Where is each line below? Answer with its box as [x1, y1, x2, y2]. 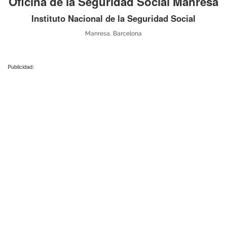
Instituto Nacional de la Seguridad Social [31, 12, 196, 24]
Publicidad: [8, 62, 34, 71]
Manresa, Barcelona [85, 29, 142, 37]
